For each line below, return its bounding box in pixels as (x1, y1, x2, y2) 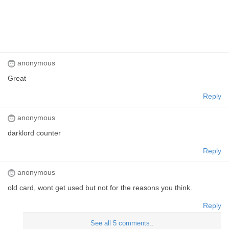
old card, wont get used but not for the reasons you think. (8, 184, 192, 192)
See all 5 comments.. (90, 220, 154, 227)
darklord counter (8, 129, 61, 138)
